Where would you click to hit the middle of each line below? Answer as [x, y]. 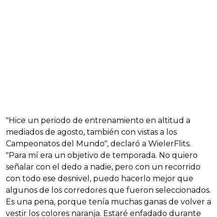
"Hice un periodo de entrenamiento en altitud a [98, 120]
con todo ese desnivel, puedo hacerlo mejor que [100, 178]
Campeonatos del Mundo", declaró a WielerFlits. [98, 143]
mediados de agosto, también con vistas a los [91, 132]
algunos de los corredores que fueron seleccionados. [108, 190]
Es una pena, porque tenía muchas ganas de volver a [108, 201]
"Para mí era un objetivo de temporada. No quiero [102, 155]
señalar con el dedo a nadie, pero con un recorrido [103, 167]
